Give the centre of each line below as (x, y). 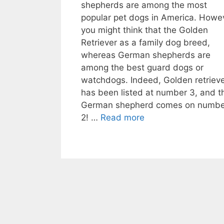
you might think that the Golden (144, 30)
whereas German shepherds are (146, 55)
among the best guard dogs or (142, 67)
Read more (122, 117)
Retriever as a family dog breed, (145, 42)
